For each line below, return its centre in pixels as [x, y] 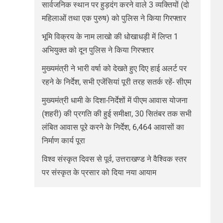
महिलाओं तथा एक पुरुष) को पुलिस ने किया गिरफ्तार [114, 18]
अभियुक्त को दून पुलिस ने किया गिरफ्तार [98, 50]
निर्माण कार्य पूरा [63, 141]
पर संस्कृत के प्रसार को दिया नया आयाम [99, 172]
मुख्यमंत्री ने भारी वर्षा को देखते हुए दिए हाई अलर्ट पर [114, 68]
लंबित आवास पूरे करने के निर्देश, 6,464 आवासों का [113, 127]
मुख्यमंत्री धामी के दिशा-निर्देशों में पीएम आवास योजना [114, 100]
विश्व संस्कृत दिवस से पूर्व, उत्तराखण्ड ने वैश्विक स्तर [114, 159]
